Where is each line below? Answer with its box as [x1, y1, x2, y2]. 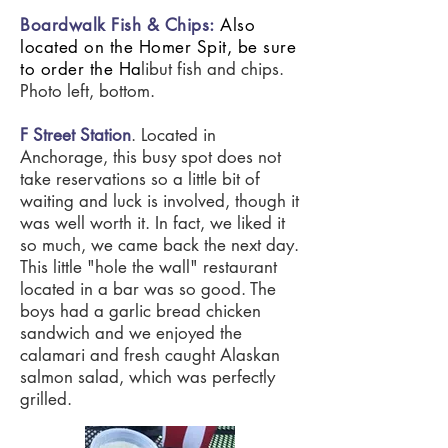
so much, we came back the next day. [20, 234, 299, 256]
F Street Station [20, 124, 131, 146]
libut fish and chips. [140, 58, 289, 80]
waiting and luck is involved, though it [20, 190, 299, 212]
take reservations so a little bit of [20, 168, 260, 190]
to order [20, 58, 85, 80]
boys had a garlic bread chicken [20, 300, 261, 322]
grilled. [20, 388, 72, 410]
